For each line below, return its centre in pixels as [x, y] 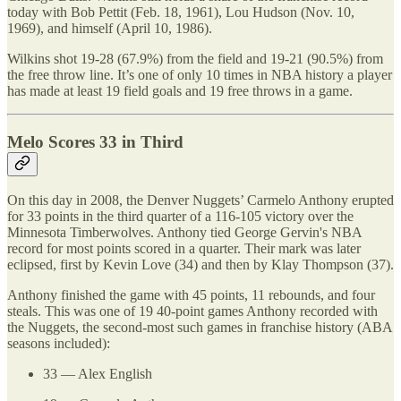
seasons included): [59, 344]
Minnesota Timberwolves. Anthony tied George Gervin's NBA [184, 233]
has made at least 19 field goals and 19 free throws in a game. [180, 90]
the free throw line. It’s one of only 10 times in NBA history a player [200, 74]
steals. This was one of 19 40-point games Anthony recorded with [192, 311]
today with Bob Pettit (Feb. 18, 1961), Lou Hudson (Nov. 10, [181, 12]
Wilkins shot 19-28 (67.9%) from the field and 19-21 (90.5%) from [195, 58]
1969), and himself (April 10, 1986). [110, 28]
